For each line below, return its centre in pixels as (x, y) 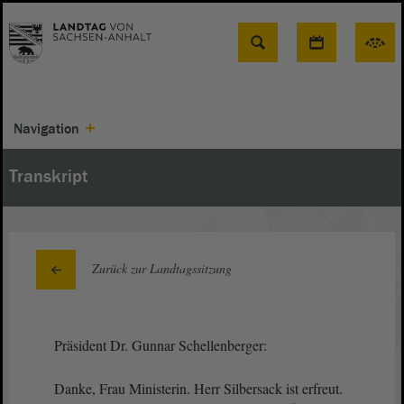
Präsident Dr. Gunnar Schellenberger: (163, 345)
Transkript (48, 177)
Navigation (46, 129)
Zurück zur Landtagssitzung (162, 268)
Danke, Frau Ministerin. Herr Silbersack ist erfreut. (198, 388)
